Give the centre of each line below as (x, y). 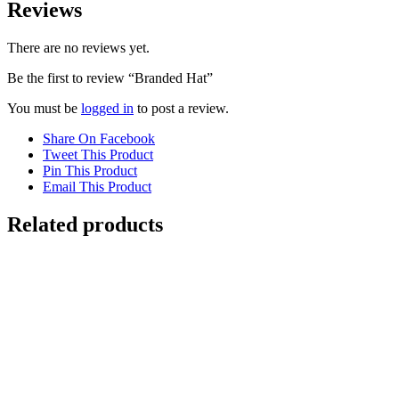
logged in (107, 108)
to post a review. (181, 108)
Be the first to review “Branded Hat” (110, 77)
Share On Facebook (99, 138)
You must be (44, 108)
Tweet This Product (98, 154)
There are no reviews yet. (78, 47)
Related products (85, 224)
